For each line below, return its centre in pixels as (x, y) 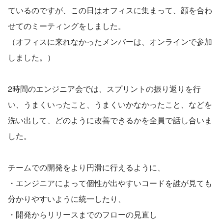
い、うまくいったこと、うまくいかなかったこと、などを (110, 104)
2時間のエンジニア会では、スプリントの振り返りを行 (104, 88)
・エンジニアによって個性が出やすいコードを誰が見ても (110, 183)
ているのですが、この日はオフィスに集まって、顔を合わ (110, 10)
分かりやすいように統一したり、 (67, 198)
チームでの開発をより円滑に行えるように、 (86, 167)
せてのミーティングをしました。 (67, 26)
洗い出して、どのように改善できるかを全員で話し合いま (110, 120)
